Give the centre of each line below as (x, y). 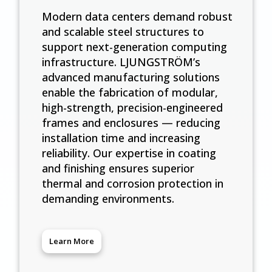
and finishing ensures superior (118, 168)
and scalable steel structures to (123, 31)
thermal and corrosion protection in (132, 183)
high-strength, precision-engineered (132, 107)
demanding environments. (108, 198)
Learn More (71, 241)
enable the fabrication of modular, (130, 92)
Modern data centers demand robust (137, 16)
